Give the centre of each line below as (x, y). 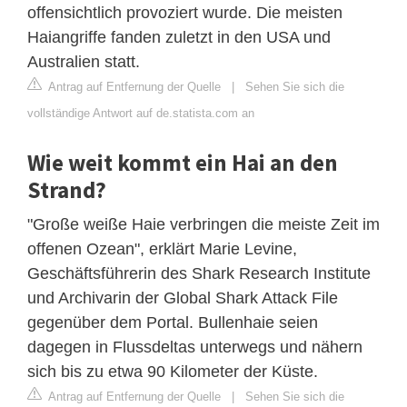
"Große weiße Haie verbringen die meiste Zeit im (203, 224)
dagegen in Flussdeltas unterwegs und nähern (195, 347)
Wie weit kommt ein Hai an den (183, 162)
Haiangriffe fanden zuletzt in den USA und (179, 37)
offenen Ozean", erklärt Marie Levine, (162, 248)
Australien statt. (84, 61)
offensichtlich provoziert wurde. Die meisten (185, 12)
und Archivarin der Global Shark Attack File (183, 298)
